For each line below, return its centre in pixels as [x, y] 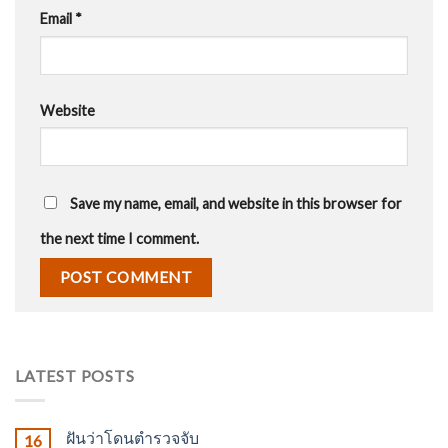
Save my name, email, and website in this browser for [236, 203]
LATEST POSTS [75, 376]
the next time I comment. [119, 238]
